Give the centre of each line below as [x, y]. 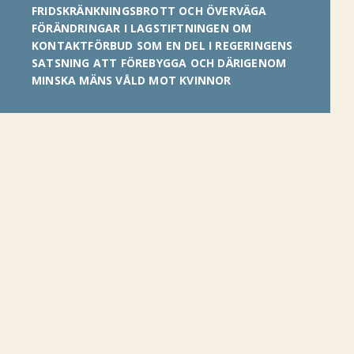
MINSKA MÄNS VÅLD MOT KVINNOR [132, 80]
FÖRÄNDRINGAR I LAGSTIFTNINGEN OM [142, 28]
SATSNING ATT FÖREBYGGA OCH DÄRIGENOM [159, 63]
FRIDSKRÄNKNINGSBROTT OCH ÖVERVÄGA [149, 11]
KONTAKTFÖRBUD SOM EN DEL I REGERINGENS [162, 45]
